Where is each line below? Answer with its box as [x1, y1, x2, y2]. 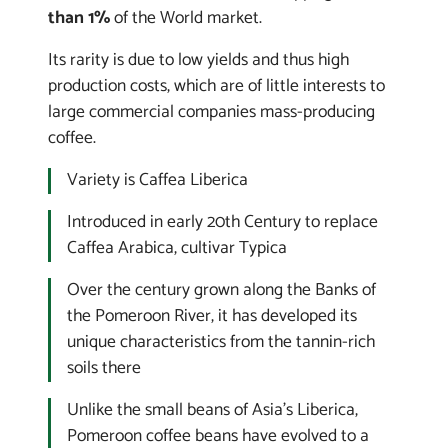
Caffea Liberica [139, 165, 248, 195]
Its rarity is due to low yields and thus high [48, 45, 349, 75]
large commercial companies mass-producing [48, 97, 375, 127]
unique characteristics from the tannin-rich [67, 327, 375, 357]
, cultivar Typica [174, 233, 287, 263]
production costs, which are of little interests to [48, 71, 385, 101]
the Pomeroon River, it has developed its [67, 301, 357, 331]
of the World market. [110, 3, 262, 33]
